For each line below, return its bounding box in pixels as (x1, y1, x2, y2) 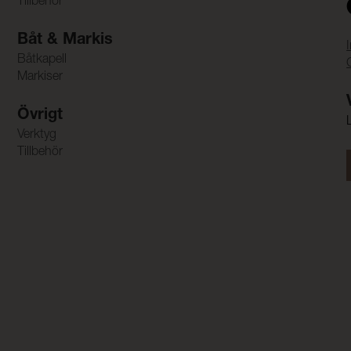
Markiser (16, 71, 63, 85)
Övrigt (16, 108, 63, 125)
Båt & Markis (16, 33, 113, 49)
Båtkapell (16, 54, 67, 67)
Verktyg (16, 129, 56, 143)
